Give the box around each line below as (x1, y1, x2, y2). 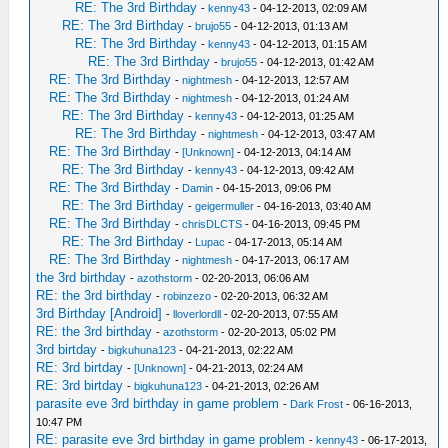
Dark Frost (290, 398, 344, 410)
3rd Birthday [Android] (36, 306, 163, 321)
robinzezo (163, 290, 212, 302)
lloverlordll (173, 308, 222, 320)
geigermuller (195, 200, 255, 212)
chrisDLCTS (182, 218, 243, 230)
